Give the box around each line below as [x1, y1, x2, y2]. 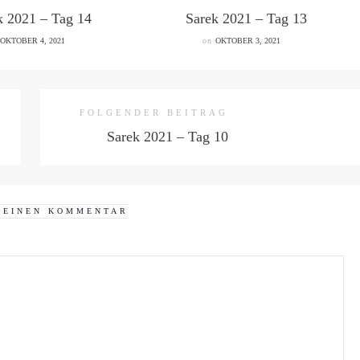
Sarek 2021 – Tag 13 [185, 10, 307, 27]
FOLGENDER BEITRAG [80, 108, 228, 117]
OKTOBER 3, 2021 [215, 36, 280, 45]
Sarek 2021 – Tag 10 [107, 129, 228, 145]
